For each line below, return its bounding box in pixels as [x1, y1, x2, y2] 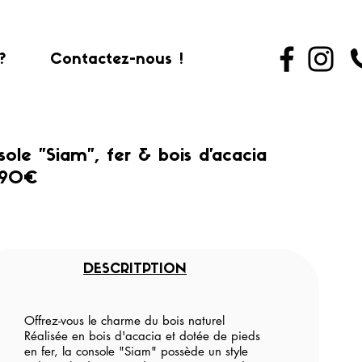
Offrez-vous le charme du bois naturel [24, 313, 225, 328]
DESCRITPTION [83, 263, 187, 276]
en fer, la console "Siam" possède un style [24, 343, 248, 359]
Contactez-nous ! [49, 53, 183, 68]
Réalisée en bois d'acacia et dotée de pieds [24, 328, 260, 343]
